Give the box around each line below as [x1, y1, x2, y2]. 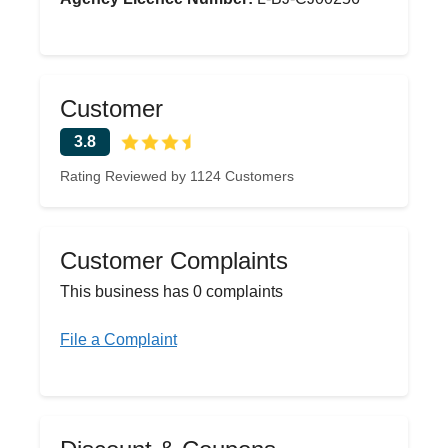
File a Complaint [60, 331, 177, 348]
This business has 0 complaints [60, 283, 283, 300]
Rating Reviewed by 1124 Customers [60, 168, 294, 184]
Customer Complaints [60, 247, 288, 274]
